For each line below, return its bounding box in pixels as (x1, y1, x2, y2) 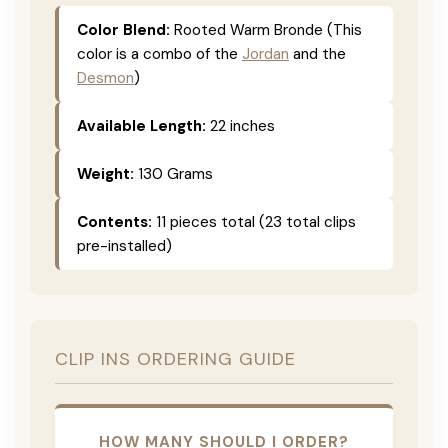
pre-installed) (77, 235, 172, 256)
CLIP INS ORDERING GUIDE (55, 346, 296, 371)
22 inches (206, 115, 275, 136)
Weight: (77, 163, 134, 184)
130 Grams (134, 163, 213, 184)
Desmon (77, 67, 134, 88)
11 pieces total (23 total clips (152, 211, 356, 232)
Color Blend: (77, 19, 170, 40)
